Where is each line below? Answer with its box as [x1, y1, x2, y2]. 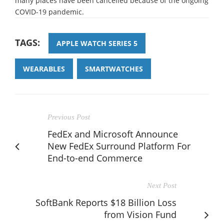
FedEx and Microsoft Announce [47, 127, 178, 140]
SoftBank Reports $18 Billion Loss [35, 196, 176, 208]
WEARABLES [23, 63, 65, 73]
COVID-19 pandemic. [15, 6, 84, 16]
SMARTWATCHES [85, 63, 143, 73]
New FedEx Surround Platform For [47, 139, 190, 152]
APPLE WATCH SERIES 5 [56, 38, 137, 48]
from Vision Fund [104, 208, 176, 220]
